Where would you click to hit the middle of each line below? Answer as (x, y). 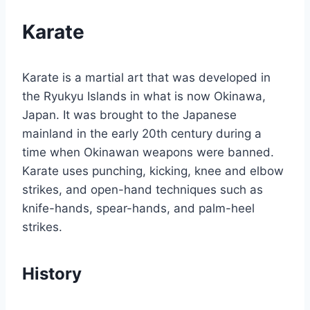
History (52, 274)
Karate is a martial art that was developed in (146, 78)
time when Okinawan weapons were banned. (148, 153)
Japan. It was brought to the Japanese (129, 115)
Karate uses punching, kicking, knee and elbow (153, 171)
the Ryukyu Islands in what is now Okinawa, (144, 97)
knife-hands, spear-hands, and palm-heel (138, 209)
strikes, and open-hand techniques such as (143, 190)
